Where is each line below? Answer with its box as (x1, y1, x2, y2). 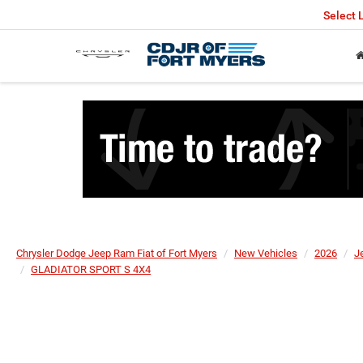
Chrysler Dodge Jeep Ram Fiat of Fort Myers (16, 247, 217, 259)
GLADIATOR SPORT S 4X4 (31, 263, 151, 275)
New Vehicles (234, 247, 297, 259)
